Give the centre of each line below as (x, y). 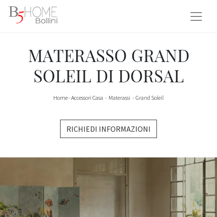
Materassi (120, 98)
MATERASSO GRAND (108, 55)
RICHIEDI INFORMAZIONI (108, 129)
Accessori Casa (87, 98)
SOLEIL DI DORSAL (108, 76)
